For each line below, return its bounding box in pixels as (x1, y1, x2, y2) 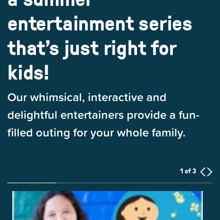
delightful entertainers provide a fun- (7, 106, 199, 123)
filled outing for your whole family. (7, 124, 186, 141)
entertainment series (7, 8, 192, 37)
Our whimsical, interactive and (7, 88, 166, 106)
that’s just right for (7, 33, 177, 62)
